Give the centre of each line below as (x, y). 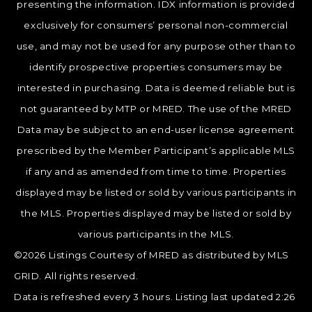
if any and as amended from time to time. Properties (156, 172)
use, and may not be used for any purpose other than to (156, 46)
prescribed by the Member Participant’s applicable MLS (156, 151)
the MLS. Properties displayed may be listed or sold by (156, 213)
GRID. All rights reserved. (76, 276)
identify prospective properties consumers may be (156, 67)
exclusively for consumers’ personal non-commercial (156, 25)
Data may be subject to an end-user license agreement (156, 130)
